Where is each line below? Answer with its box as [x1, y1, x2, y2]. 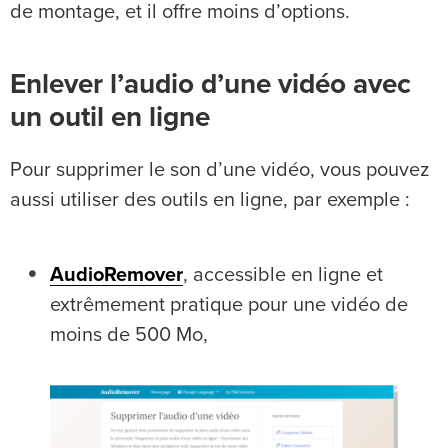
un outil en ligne [10, 104, 210, 133]
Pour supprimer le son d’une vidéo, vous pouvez [10, 160, 429, 181]
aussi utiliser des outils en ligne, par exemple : [10, 190, 410, 211]
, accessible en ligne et [183, 265, 383, 286]
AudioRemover [50, 265, 183, 286]
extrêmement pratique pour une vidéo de [50, 295, 408, 316]
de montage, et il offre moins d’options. [10, 2, 350, 23]
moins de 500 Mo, [50, 325, 208, 346]
